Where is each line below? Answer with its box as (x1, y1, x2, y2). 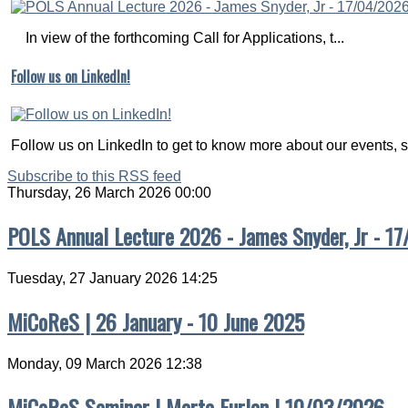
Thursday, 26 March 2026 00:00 (7, 185, 211, 201)
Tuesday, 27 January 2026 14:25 (7, 270, 218, 287)
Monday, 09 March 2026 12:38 (7, 355, 202, 372)
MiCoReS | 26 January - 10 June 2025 (7, 305, 304, 339)
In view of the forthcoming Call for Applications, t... (11, 29, 344, 46)
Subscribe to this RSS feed (7, 168, 181, 185)
